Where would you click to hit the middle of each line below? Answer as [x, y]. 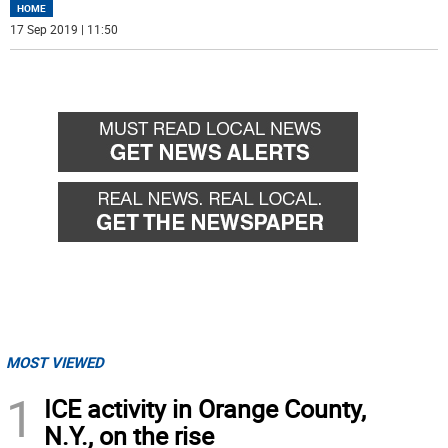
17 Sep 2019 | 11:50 [64, 29]
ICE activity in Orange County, [205, 409]
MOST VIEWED [55, 362]
